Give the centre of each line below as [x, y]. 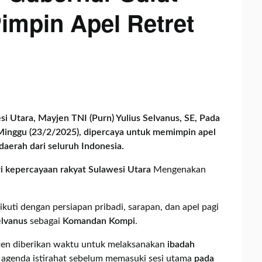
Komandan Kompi [99, 221]
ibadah [181, 244]
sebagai [45, 221]
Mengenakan [180, 170]
